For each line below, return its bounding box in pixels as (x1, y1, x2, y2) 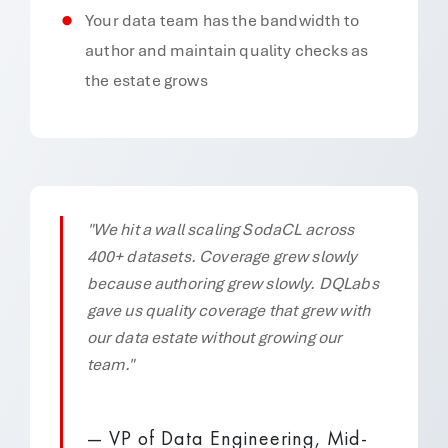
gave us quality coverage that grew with (86, 300, 371, 321)
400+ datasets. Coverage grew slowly (86, 246, 358, 267)
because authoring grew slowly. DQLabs (86, 273, 379, 294)
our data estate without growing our (86, 327, 343, 348)
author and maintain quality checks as (85, 40, 369, 61)
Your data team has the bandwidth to (85, 10, 359, 31)
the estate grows (85, 70, 208, 91)
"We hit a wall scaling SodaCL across (86, 219, 355, 240)
